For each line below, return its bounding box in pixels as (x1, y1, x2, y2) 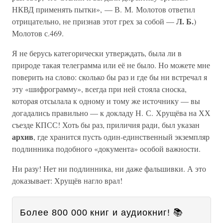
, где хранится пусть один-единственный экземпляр (33, 131, 210, 142)
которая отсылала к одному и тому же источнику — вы (12, 96, 200, 106)
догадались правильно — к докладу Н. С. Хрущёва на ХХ (12, 108, 211, 118)
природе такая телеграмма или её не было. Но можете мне (12, 60, 210, 70)
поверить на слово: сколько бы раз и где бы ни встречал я (12, 72, 207, 82)
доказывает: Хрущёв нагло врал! (12, 175, 122, 186)
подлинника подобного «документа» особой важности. (12, 143, 201, 154)
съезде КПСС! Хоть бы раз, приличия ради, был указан (12, 119, 200, 130)
